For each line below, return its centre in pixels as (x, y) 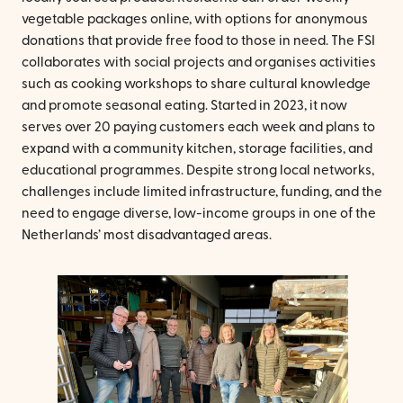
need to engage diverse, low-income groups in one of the (199, 214)
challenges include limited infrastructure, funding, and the (202, 193)
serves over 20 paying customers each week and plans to (198, 128)
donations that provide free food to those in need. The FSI (198, 41)
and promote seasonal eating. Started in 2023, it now (184, 106)
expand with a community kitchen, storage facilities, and (197, 149)
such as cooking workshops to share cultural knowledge (196, 85)
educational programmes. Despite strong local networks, (198, 171)
